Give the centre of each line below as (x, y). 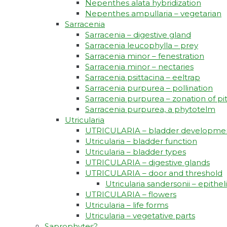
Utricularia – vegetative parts (140, 216)
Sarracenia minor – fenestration (145, 56)
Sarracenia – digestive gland (138, 35)
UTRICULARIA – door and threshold (154, 173)
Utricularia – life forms (127, 205)
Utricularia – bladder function (141, 141)
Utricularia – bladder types (136, 152)
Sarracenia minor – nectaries (139, 67)
